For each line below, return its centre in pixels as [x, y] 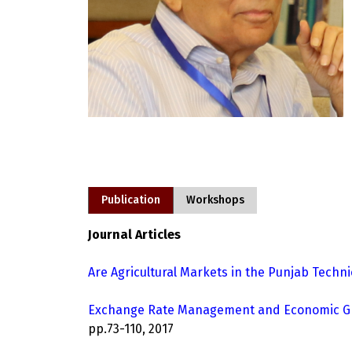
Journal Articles [134, 235]
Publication [131, 200]
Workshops [215, 200]
